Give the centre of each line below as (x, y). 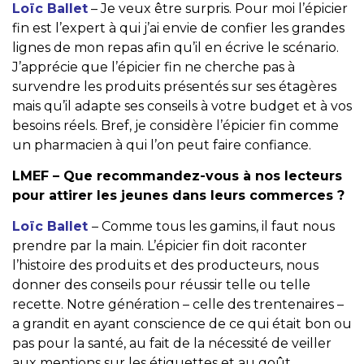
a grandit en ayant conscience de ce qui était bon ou (182, 324)
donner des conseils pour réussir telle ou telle (161, 285)
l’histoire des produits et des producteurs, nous (165, 266)
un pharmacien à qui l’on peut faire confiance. (162, 145)
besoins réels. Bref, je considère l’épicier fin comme (175, 125)
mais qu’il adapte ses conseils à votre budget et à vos (182, 106)
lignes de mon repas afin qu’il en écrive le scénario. (175, 47)
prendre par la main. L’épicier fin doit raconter (160, 246)
